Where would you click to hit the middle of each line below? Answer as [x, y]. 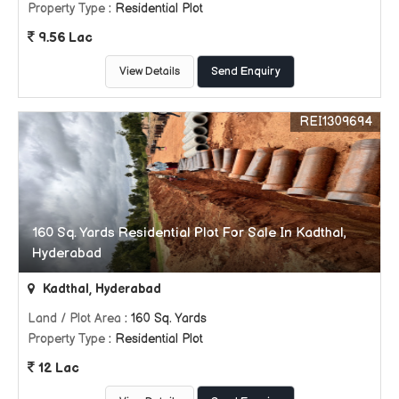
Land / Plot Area [74, 318]
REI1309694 [336, 121]
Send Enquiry [245, 71]
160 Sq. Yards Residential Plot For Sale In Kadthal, [189, 232]
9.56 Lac [63, 37]
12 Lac [57, 368]
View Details [149, 71]
